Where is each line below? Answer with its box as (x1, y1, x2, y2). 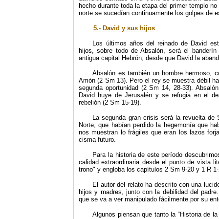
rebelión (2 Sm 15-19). (79, 99, 141, 106)
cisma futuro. (79, 136, 116, 143)
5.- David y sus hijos (93, 24, 155, 32)
